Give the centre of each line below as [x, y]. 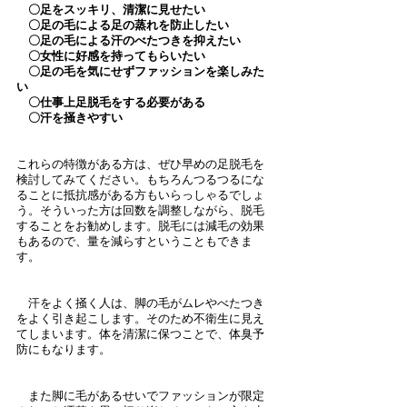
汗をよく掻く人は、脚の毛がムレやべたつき [140, 303]
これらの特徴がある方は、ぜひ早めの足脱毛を [140, 164]
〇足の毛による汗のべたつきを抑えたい [129, 40]
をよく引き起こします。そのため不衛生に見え [140, 318]
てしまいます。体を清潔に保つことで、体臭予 [140, 334]
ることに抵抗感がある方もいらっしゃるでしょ [140, 195]
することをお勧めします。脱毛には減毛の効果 [140, 226]
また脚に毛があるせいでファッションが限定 [140, 396]
